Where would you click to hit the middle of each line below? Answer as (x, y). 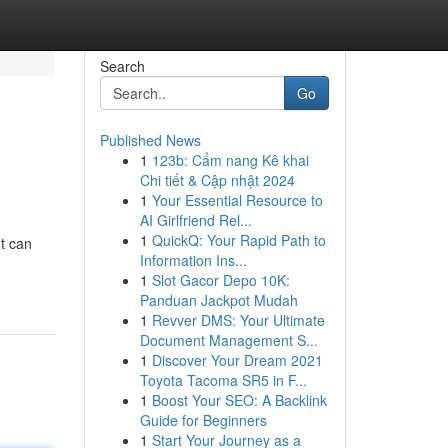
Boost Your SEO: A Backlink (239, 400)
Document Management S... (228, 340)
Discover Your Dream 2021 (237, 360)
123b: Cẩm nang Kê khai (230, 160)
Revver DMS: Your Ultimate (238, 320)
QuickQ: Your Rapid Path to (238, 240)
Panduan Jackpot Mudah (218, 300)
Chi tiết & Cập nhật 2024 (217, 180)
